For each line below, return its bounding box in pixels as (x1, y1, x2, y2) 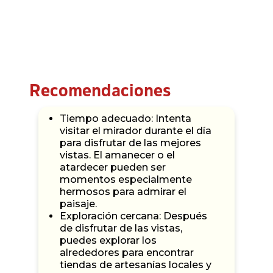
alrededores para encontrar (60, 246, 194, 258)
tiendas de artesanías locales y (60, 258, 211, 271)
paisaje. (60, 197, 97, 210)
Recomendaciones (29, 82, 171, 100)
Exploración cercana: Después (60, 210, 207, 222)
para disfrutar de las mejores (60, 136, 201, 149)
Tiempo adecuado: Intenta (60, 112, 191, 124)
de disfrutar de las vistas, (60, 222, 182, 234)
